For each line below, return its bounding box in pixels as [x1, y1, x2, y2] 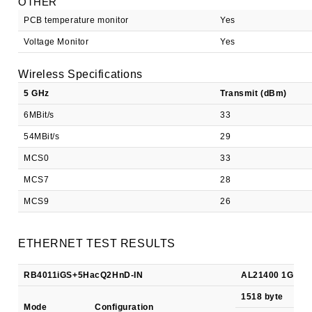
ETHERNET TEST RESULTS [18, 237, 175, 249]
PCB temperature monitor [24, 15, 129, 25]
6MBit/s [24, 110, 54, 120]
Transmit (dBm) [220, 88, 287, 98]
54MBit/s [24, 132, 60, 141]
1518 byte [241, 292, 284, 302]
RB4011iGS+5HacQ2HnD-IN [24, 270, 143, 280]
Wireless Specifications [18, 68, 143, 80]
